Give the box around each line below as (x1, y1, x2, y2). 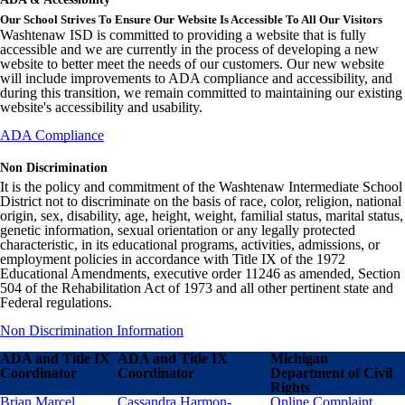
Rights (270, 380, 310, 395)
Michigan (270, 351, 328, 366)
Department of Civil (270, 365, 392, 381)
